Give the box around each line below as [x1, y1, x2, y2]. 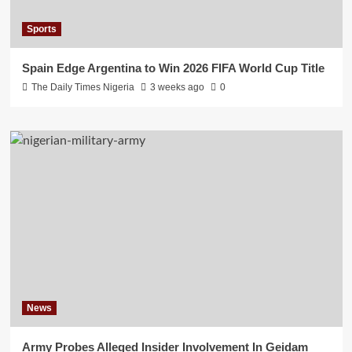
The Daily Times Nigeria [31, 82, 134, 93]
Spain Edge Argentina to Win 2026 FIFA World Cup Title [21, 61, 324, 75]
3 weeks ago [149, 82, 204, 93]
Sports [26, 24, 57, 35]
